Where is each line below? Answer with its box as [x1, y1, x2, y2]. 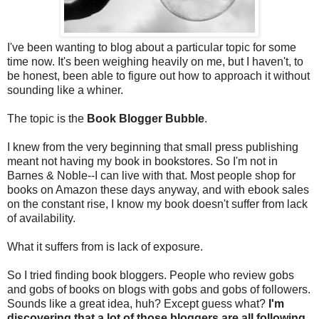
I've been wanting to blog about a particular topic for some [7, 41, 296, 54]
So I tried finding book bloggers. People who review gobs [7, 269, 294, 282]
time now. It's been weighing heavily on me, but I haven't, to [7, 56, 303, 68]
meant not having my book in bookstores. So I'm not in [7, 155, 278, 168]
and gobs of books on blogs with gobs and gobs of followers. [7, 283, 310, 296]
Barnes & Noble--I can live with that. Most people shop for [7, 169, 296, 182]
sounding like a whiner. [7, 84, 123, 97]
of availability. [7, 212, 75, 225]
